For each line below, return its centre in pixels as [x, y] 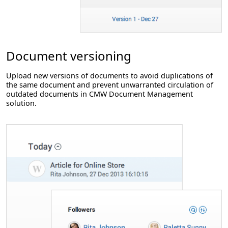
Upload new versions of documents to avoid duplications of [109, 75]
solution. [21, 103]
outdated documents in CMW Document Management [99, 94]
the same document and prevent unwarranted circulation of [110, 84]
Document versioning [69, 55]
